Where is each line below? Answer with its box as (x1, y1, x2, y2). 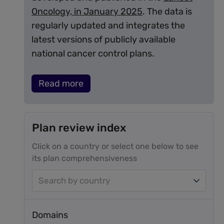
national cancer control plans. (31, 48, 154, 59)
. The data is (142, 6, 192, 17)
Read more (38, 78, 83, 89)
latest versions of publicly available (31, 34, 175, 45)
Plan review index (32, 121, 126, 134)
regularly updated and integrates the (31, 20, 185, 31)
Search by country (38, 175, 110, 185)
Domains (32, 209, 68, 220)
